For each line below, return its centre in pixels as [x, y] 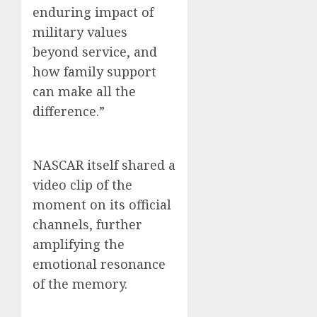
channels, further [87, 225]
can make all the [84, 92]
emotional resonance [99, 264]
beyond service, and [95, 52]
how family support [94, 72]
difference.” [69, 111]
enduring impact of [93, 12]
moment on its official [102, 205]
